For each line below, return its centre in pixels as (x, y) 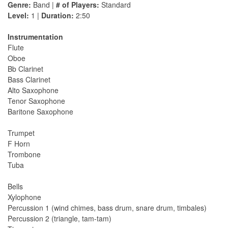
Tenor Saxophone (36, 101)
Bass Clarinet (29, 80)
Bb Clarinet (25, 69)
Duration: (58, 16)
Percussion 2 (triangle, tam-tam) (60, 219)
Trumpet (21, 133)
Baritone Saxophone (40, 112)
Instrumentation (35, 37)
